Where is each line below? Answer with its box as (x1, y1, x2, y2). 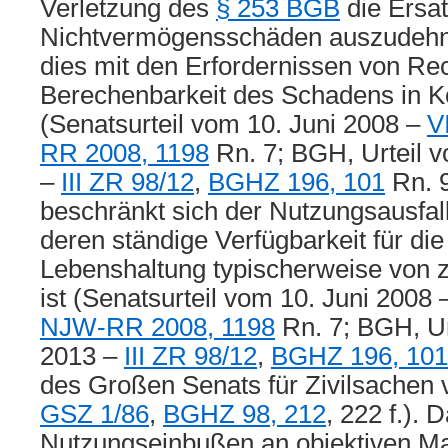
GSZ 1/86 (40, 400, 149, 428)
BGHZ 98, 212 (163, 400, 326, 428)
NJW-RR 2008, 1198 (40, 313, 275, 341)
